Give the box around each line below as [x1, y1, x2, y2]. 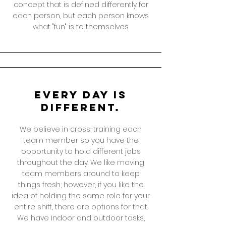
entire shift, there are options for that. [14, 202, 148, 212]
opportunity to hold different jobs [21, 146, 141, 156]
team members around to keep [22, 168, 140, 179]
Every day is [34, 88, 127, 101]
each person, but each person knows [13, 11, 149, 21]
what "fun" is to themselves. [32, 22, 129, 32]
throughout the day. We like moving [17, 157, 144, 167]
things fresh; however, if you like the [18, 180, 144, 190]
